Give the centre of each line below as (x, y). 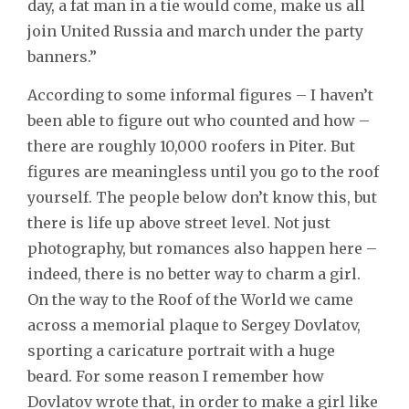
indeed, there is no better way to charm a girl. (194, 273)
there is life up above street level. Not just (179, 222)
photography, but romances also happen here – (202, 248)
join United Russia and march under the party (195, 31)
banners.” (62, 56)
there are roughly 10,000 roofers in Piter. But (191, 146)
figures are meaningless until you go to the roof (203, 171)
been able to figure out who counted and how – (199, 120)
